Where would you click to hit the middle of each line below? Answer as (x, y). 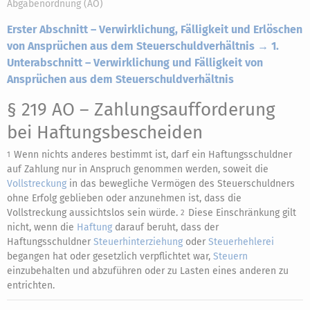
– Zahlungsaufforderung (175, 110)
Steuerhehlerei (241, 242)
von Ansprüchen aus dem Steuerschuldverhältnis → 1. (143, 46)
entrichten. (31, 285)
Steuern (230, 256)
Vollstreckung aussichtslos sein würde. (94, 213)
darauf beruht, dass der (165, 227)
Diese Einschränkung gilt (242, 213)
